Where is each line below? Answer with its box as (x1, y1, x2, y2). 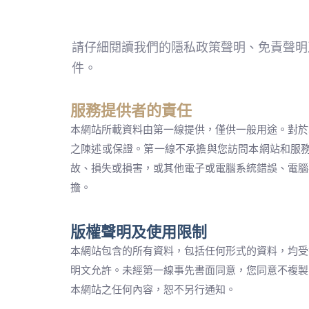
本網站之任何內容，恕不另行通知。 (70, 283, 236, 296)
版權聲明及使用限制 (70, 223, 207, 241)
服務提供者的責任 (70, 101, 192, 120)
